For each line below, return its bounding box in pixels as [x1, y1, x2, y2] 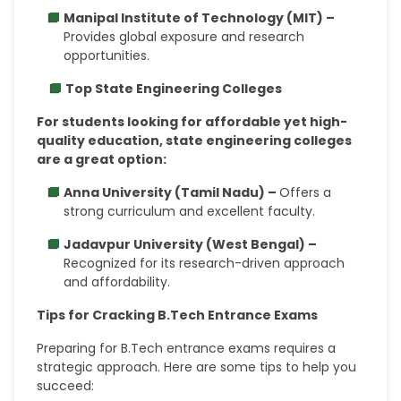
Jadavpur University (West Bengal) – [64, 235, 318, 253]
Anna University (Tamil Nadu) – [64, 183, 280, 201]
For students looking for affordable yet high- [37, 113, 348, 131]
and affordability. [64, 273, 171, 291]
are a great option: [37, 150, 167, 168]
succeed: [37, 377, 95, 395]
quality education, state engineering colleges [37, 132, 353, 149]
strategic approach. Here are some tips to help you [37, 358, 357, 376]
